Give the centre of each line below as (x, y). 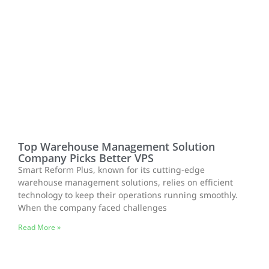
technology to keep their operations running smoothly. (128, 196)
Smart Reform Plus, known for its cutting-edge (111, 171)
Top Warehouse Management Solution (116, 147)
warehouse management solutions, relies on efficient (125, 183)
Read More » (39, 228)
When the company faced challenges (92, 208)
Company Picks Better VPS (86, 158)
